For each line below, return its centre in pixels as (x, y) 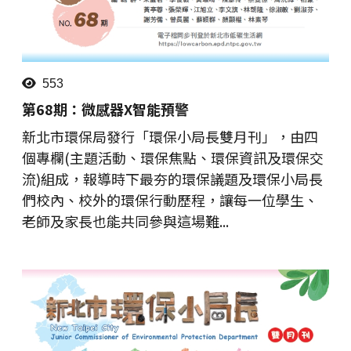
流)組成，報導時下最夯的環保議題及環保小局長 (172, 178)
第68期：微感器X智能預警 (105, 109)
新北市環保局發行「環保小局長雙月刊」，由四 (170, 136)
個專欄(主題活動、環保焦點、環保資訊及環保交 (173, 157)
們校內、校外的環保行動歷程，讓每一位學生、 (170, 199)
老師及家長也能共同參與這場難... (125, 221)
